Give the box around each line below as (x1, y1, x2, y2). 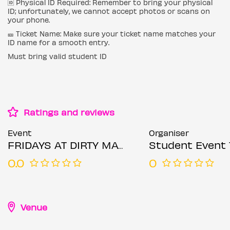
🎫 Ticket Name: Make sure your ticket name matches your (8, 29, 216, 38)
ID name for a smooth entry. (8, 37, 109, 47)
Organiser (148, 127, 189, 138)
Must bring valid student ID (8, 51, 107, 61)
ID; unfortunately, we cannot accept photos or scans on (8, 6, 210, 15)
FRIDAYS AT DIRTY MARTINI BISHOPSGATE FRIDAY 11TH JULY (8, 138, 119, 151)
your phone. (8, 15, 50, 24)
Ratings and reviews (21, 106, 114, 117)
